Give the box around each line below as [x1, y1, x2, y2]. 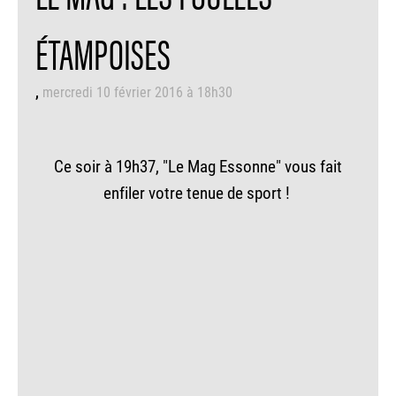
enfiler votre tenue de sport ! [103, 181, 293, 204]
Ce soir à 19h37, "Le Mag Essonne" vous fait [54, 155, 342, 178]
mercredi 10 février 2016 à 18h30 [42, 82, 232, 102]
